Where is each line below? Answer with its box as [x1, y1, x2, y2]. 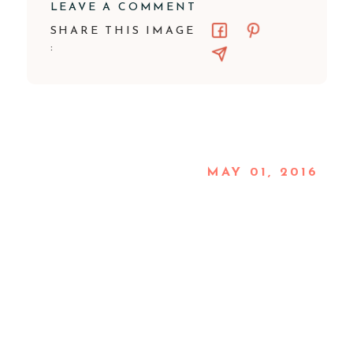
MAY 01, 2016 [206, 166, 319, 179]
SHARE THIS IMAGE [50, 25, 195, 37]
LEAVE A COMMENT [50, 2, 197, 13]
